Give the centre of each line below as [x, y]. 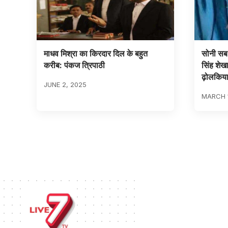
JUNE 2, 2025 [65, 84]
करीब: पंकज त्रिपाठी [74, 65]
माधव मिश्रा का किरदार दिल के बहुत [95, 53]
